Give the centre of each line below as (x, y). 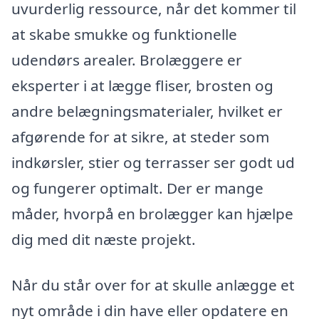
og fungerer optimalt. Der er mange (137, 188)
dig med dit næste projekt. (104, 239)
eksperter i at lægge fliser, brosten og (142, 85)
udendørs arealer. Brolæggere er (127, 59)
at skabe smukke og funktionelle (124, 34)
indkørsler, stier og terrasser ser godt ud (153, 162)
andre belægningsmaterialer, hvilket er (147, 111)
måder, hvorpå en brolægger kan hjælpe (152, 213)
